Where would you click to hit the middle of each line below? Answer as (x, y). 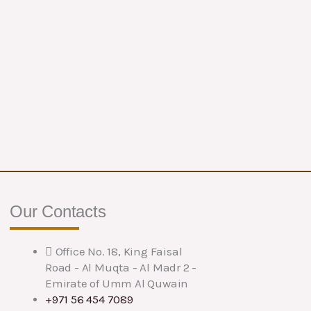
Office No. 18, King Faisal (119, 251)
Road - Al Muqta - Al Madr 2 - (121, 267)
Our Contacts (58, 211)
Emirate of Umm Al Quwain (117, 283)
